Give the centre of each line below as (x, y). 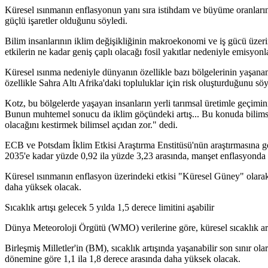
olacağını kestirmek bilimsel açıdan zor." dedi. (91, 125)
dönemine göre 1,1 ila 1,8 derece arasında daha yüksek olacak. (123, 259)
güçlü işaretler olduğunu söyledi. (66, 21)
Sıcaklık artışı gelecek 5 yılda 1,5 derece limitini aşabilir (109, 208)
